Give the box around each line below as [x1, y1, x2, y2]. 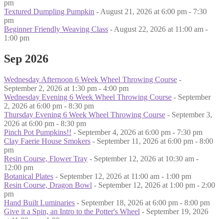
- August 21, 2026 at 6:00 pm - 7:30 [94, 7, 207, 16]
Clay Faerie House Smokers [4, 137, 90, 146]
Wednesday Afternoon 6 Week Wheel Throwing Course [4, 75, 177, 84]
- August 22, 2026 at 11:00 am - [108, 25, 208, 34]
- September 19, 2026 [140, 207, 208, 216]
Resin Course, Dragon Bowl [4, 181, 92, 190]
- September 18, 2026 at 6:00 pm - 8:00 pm [75, 198, 210, 207]
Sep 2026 [4, 52, 48, 66]
